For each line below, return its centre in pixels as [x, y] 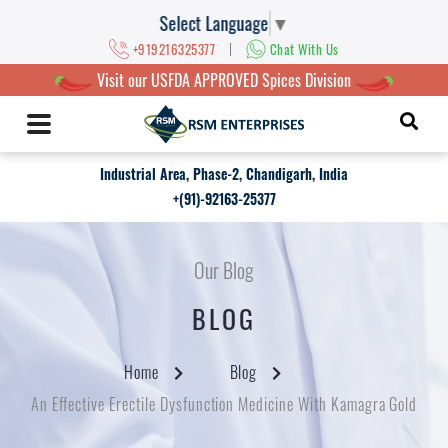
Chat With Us [304, 49]
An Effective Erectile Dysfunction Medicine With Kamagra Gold [224, 404]
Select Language [214, 22]
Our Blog [224, 270]
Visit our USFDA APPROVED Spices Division [224, 80]
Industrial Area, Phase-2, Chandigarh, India [224, 173]
